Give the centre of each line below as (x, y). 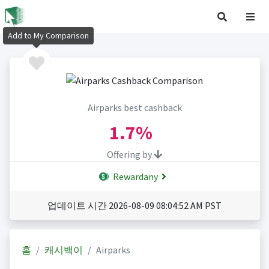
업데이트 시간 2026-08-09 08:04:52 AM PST (134, 206)
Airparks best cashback (134, 108)
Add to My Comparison (48, 36)
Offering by (130, 155)
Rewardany (134, 177)
